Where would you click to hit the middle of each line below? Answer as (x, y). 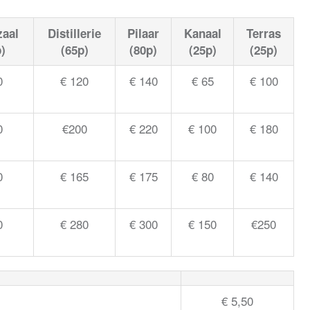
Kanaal (202, 33)
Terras (264, 33)
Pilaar (143, 33)
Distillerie (74, 33)
